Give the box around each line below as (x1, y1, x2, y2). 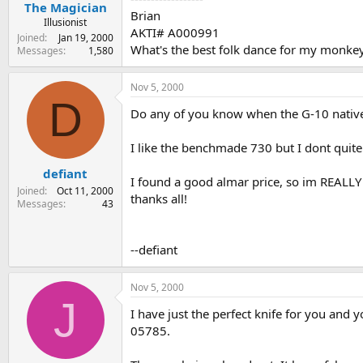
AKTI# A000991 (130, 24, 220, 41)
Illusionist (44, 15, 87, 29)
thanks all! (130, 190, 187, 207)
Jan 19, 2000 (58, 30, 113, 45)
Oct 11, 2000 (57, 183, 113, 198)
